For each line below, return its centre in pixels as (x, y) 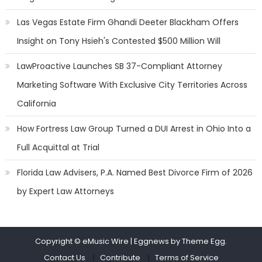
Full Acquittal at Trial (58, 147)
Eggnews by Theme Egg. (180, 241)
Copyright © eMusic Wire (82, 241)
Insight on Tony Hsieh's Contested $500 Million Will (118, 41)
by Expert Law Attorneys (65, 191)
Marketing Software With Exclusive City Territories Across (132, 85)
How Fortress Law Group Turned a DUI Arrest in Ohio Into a (134, 129)
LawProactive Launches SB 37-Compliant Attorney (119, 66)
